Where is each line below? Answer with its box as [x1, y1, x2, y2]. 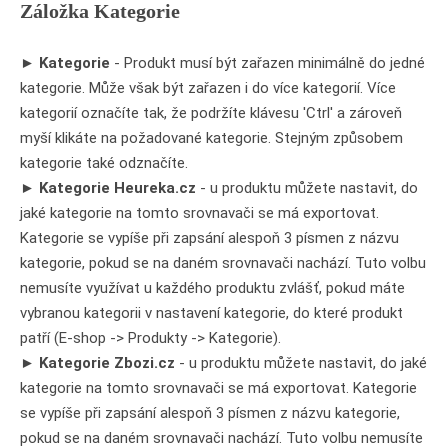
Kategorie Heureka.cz [39, 178, 200, 197]
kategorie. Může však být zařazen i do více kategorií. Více [20, 78, 396, 97]
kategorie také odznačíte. [20, 153, 188, 172]
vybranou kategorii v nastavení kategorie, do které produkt [20, 303, 403, 322]
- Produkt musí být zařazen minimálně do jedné [114, 53, 425, 72]
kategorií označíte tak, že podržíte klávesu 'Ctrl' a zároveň [20, 103, 402, 122]
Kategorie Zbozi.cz [39, 353, 175, 372]
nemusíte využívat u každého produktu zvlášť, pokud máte [20, 278, 405, 297]
